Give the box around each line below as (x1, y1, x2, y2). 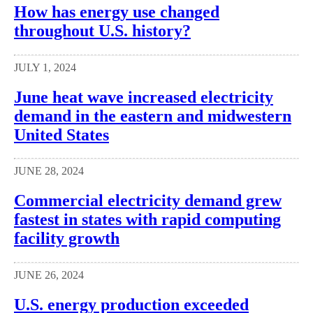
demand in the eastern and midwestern (14, 106, 291, 125)
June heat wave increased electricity (14, 87, 273, 106)
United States (14, 125, 109, 144)
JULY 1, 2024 (14, 61, 76, 73)
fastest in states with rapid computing (14, 210, 281, 229)
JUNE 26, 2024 (14, 269, 84, 282)
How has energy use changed (14, 2, 219, 21)
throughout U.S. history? (14, 21, 191, 40)
